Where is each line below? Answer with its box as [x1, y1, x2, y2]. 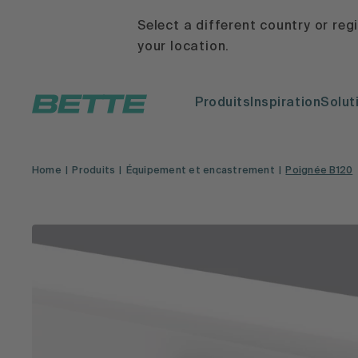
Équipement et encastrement [125, 166, 275, 176]
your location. [137, 41, 230, 54]
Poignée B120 [285, 166, 353, 176]
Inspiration [250, 97, 321, 110]
